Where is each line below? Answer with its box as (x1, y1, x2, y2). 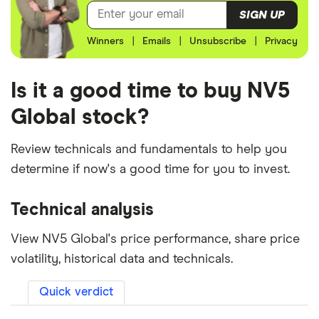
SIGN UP (239, 9, 286, 21)
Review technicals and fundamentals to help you (11, 143, 287, 157)
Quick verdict (39, 286, 113, 299)
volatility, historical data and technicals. (11, 253, 233, 266)
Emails (142, 36, 172, 47)
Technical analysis (11, 202, 154, 219)
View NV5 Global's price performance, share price (11, 233, 300, 246)
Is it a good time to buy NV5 (11, 80, 290, 103)
